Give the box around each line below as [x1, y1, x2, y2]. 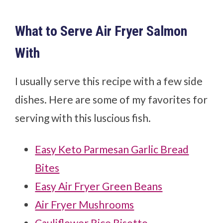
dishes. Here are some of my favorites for [15, 93, 208, 106]
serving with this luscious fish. [15, 111, 151, 124]
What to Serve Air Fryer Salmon [15, 23, 188, 40]
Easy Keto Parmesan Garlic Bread [35, 143, 189, 156]
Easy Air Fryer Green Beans [35, 180, 163, 193]
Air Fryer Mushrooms [35, 198, 134, 211]
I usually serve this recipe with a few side [15, 75, 203, 88]
